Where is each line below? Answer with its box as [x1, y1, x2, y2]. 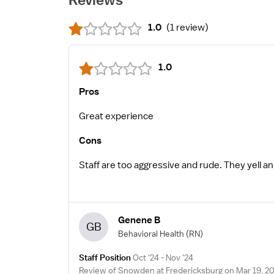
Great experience [79, 109, 154, 122]
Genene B [118, 214, 160, 226]
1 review [170, 21, 205, 34]
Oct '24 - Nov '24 [133, 251, 193, 263]
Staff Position [79, 251, 131, 263]
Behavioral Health [118, 228, 184, 239]
